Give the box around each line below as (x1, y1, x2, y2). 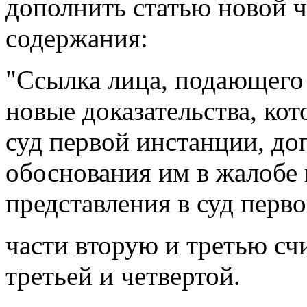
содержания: (5, 23, 148, 53)
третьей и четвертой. (5, 261, 241, 291)
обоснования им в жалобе (5, 158, 304, 188)
